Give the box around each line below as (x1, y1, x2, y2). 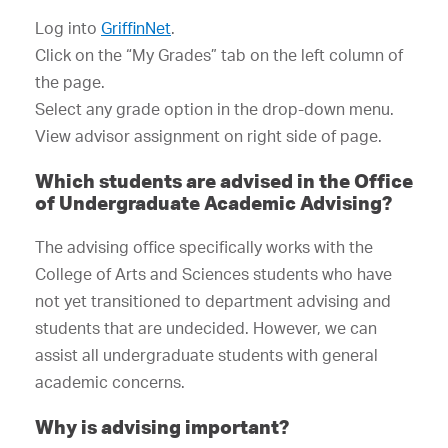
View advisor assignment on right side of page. (35, 126, 382, 146)
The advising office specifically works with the (35, 237, 373, 257)
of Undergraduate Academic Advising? (35, 191, 392, 214)
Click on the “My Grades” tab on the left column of (35, 45, 403, 65)
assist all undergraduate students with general (35, 345, 378, 365)
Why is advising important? (35, 415, 289, 438)
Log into (35, 18, 101, 38)
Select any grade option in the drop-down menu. (35, 99, 394, 119)
